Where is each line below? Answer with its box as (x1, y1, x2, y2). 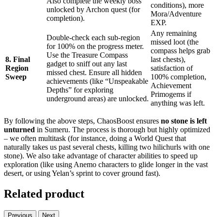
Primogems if (151, 90, 191, 99)
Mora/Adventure (151, 10, 201, 18)
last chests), (151, 55, 186, 64)
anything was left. (151, 99, 205, 108)
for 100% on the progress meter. (46, 42, 144, 51)
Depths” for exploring (46, 86, 113, 94)
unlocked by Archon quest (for (46, 5, 140, 14)
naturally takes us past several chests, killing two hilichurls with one (4, 143, 210, 152)
